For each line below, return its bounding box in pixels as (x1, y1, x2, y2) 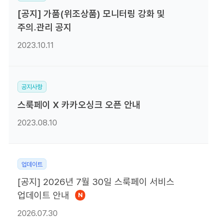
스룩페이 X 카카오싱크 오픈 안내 (17, 99, 140, 110)
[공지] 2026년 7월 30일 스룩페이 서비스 (17, 176, 174, 188)
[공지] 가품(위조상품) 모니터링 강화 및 (17, 8, 165, 20)
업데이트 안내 (17, 190, 69, 201)
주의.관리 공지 (17, 22, 72, 33)
